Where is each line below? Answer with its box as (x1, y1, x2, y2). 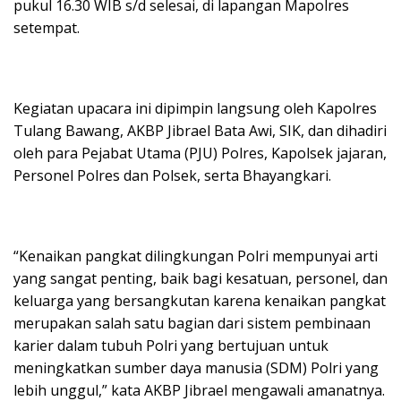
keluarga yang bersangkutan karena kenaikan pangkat (13, 291, 386, 311)
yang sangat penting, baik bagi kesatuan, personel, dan (13, 269, 388, 289)
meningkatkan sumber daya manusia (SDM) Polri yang (13, 358, 379, 379)
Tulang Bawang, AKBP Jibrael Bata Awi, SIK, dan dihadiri (13, 121, 387, 141)
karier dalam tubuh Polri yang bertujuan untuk (13, 336, 328, 356)
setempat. (13, 18, 80, 38)
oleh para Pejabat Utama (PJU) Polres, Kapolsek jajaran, (13, 143, 387, 164)
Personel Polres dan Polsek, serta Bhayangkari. (13, 166, 331, 186)
